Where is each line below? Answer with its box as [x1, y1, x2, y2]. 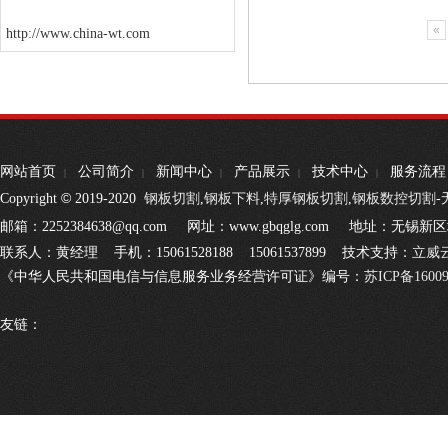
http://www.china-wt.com [6, 26, 150, 41]
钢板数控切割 [352, 191, 436, 206]
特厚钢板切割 [264, 191, 348, 206]
